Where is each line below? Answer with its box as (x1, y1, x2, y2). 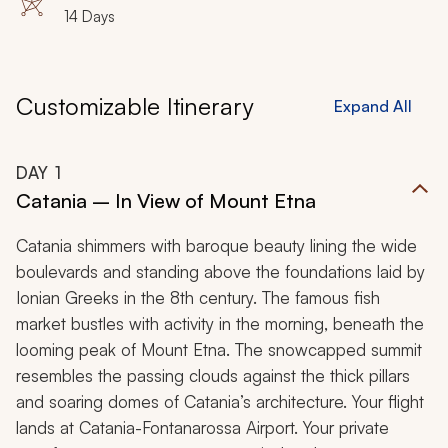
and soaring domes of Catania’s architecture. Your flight (16, 391, 424, 413)
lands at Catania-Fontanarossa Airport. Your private (16, 417, 389, 439)
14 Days (64, 7, 115, 27)
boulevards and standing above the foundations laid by (16, 261, 425, 283)
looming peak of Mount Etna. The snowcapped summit (16, 339, 422, 361)
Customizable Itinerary (16, 91, 253, 122)
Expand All (334, 96, 412, 117)
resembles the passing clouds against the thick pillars (16, 365, 410, 387)
